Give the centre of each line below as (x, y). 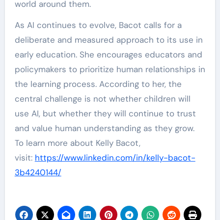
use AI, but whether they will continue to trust (105, 113)
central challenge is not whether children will (102, 99)
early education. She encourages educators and (108, 55)
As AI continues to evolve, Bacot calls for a (98, 25)
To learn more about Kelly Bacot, (77, 143)
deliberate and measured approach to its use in (109, 40)
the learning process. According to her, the (98, 84)
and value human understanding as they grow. (104, 128)
